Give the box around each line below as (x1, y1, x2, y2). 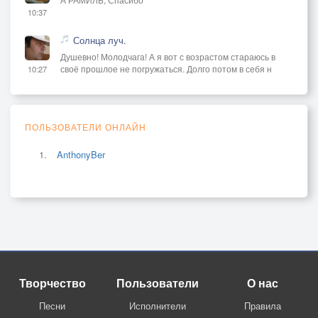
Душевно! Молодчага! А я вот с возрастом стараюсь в (60, 50, 275, 63)
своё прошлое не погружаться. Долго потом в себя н (60, 62, 272, 75)
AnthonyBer (57, 148, 105, 162)
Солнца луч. (73, 33, 126, 48)
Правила (243, 299, 281, 313)
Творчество (18, 275, 86, 292)
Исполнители (128, 299, 186, 313)
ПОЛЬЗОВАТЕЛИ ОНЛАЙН (25, 121, 146, 133)
